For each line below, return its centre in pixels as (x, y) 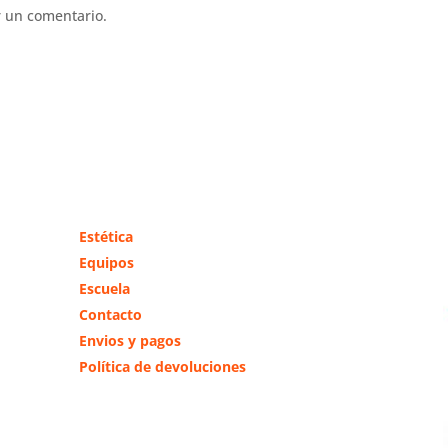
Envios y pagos (129, 340)
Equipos (106, 262)
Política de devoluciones (162, 366)
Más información (156, 201)
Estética (105, 236)
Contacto (110, 314)
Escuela (104, 288)
